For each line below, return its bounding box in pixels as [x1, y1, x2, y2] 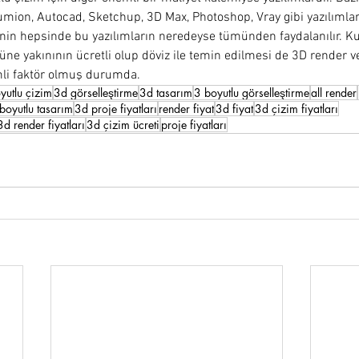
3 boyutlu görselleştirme [194, 84, 309, 100]
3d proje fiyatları [75, 100, 157, 116]
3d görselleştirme [54, 84, 138, 100]
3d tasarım [139, 84, 192, 100]
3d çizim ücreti [87, 116, 159, 132]
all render [311, 84, 357, 100]
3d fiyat [216, 100, 253, 116]
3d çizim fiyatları [255, 100, 338, 116]
